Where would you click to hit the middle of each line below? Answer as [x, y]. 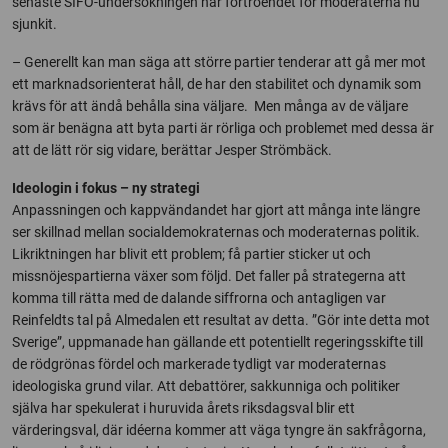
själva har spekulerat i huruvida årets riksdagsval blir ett [183, 407]
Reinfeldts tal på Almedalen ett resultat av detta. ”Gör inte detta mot [221, 319]
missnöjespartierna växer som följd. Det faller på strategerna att [209, 275]
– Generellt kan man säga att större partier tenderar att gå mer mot [219, 61]
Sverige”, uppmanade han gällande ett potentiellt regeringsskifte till [217, 341]
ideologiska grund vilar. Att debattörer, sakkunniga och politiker [206, 385]
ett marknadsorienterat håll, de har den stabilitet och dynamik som [216, 83]
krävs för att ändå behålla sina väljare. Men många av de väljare [210, 105]
